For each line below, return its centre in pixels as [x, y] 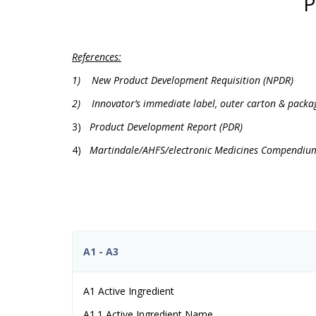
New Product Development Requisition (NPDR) [193, 80]
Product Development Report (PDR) [166, 126]
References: [97, 56]
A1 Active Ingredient [129, 291]
